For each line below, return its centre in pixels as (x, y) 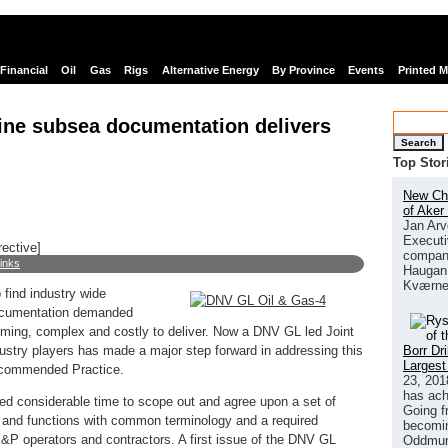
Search (418, 142)
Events (366, 70)
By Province (303, 70)
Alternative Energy (210, 70)
